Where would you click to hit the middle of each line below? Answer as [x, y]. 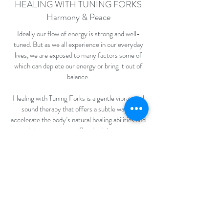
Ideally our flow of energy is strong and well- [78, 34]
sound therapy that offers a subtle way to [78, 109]
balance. [78, 77]
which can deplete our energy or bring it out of [78, 66]
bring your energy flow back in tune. [78, 131]
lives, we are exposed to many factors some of [78, 55]
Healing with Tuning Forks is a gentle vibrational [78, 98]
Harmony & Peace [78, 17]
